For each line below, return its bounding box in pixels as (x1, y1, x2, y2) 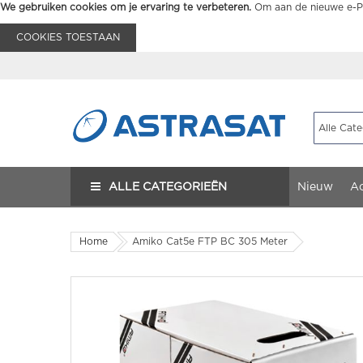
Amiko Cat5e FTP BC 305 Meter (132, 237, 288, 246)
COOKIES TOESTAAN (16, 32, 120, 42)
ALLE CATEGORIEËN (109, 181, 227, 193)
